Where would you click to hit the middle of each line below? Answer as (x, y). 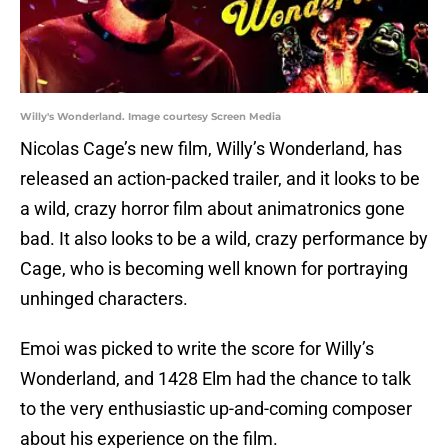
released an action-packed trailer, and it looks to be (220, 179)
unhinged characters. (104, 299)
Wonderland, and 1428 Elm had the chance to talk (215, 379)
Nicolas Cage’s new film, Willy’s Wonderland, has (211, 149)
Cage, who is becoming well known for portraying (214, 269)
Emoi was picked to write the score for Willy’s (197, 349)
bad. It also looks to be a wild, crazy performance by (224, 239)
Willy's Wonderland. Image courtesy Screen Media (150, 117)
